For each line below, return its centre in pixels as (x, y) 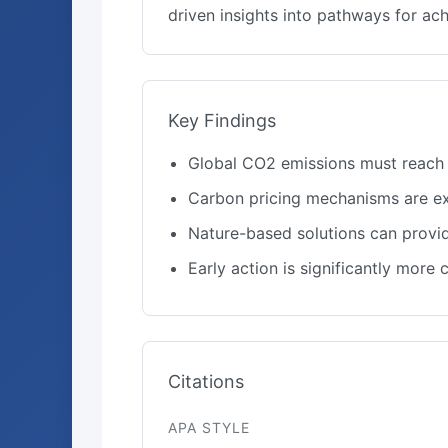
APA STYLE (209, 427)
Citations (206, 381)
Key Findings (222, 120)
